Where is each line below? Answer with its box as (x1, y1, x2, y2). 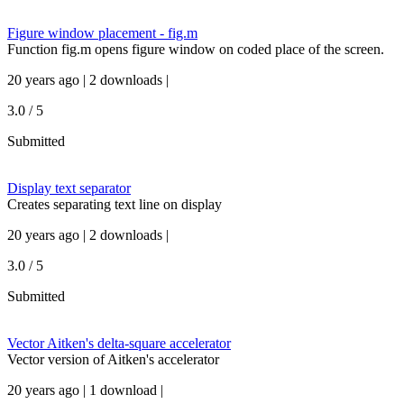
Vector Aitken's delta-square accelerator (7, 335, 231, 351)
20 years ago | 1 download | (7, 382, 163, 398)
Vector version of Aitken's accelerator (7, 352, 219, 367)
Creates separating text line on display (7, 197, 222, 212)
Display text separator (7, 180, 131, 196)
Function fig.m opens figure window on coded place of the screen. (7, 41, 384, 57)
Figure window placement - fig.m (7, 25, 197, 41)
